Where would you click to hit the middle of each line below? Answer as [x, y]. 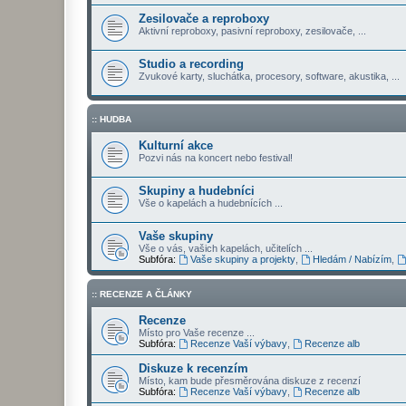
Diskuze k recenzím [193, 368]
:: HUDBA [111, 119]
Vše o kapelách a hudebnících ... [211, 203]
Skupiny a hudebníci [197, 191]
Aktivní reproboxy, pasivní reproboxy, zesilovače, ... [252, 31]
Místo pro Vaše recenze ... [197, 333]
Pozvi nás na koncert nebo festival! [216, 158]
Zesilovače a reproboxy [204, 19]
